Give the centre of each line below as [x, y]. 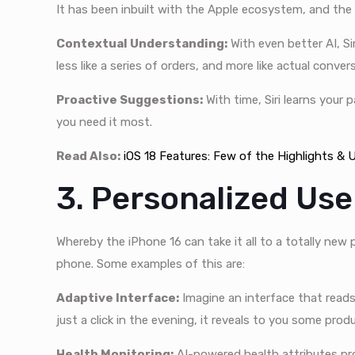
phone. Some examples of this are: [151, 264]
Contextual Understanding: [142, 44]
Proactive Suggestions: [130, 100]
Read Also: [89, 157]
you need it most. [105, 122]
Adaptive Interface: [118, 298]
